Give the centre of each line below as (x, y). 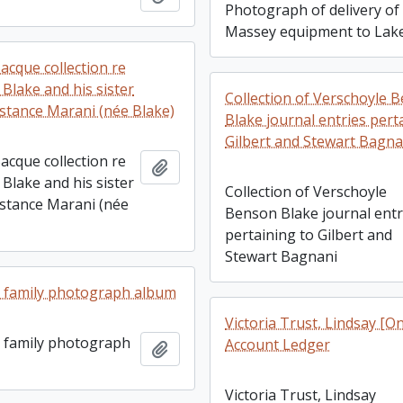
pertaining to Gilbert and (309, 235)
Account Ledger (278, 345)
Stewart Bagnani (282, 256)
